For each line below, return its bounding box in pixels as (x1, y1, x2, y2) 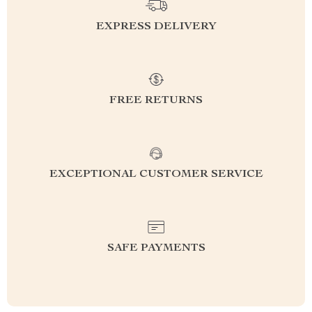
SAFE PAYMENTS (107, 243, 205, 254)
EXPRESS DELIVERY (95, 22, 217, 33)
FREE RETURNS (109, 95, 203, 107)
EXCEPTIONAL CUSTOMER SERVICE (49, 169, 263, 180)
